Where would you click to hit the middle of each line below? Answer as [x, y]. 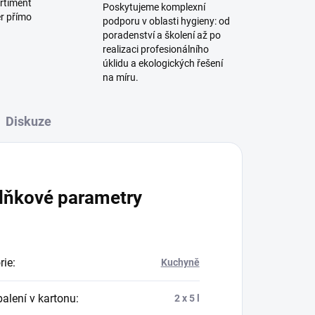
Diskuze [29, 121]
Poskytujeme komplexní [154, 7]
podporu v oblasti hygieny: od [166, 21]
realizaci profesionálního [155, 49]
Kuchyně [180, 262]
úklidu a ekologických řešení [162, 63]
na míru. [120, 77]
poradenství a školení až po [161, 35]
